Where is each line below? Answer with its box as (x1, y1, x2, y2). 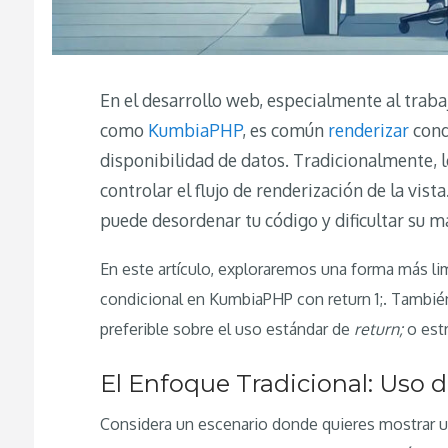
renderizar (328, 118, 410, 141)
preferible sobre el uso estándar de (100, 319, 355, 340)
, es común (242, 118, 329, 141)
